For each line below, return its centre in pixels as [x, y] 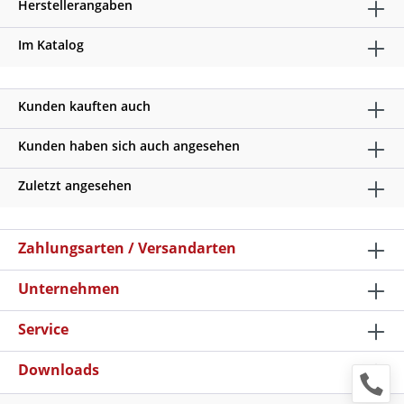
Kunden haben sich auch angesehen [129, 146]
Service [43, 329]
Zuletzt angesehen [75, 185]
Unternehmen [69, 289]
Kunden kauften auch [84, 106]
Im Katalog [51, 45]
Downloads [59, 370]
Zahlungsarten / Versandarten [127, 248]
